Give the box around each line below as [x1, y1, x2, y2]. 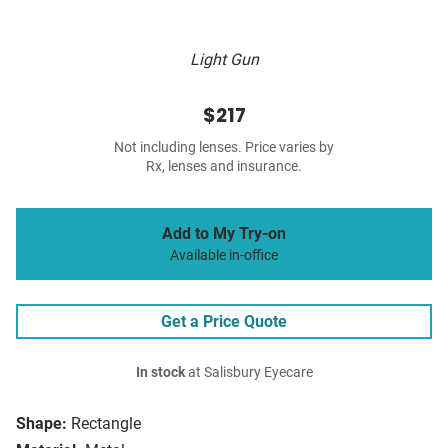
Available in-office [170, 247, 278, 265]
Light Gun [189, 50, 259, 70]
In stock [135, 364, 185, 382]
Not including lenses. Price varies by [114, 139, 334, 157]
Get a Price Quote [161, 312, 287, 332]
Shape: [16, 414, 67, 434]
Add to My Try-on [162, 224, 286, 244]
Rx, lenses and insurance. [146, 158, 302, 176]
